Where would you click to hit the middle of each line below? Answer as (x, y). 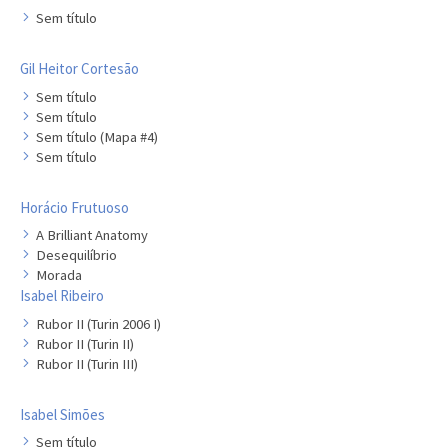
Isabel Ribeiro (62, 295)
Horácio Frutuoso (74, 207)
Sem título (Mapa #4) (97, 136)
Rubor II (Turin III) (87, 363)
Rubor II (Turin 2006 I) (98, 323)
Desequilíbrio (76, 255)
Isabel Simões (62, 414)
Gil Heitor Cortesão (79, 68)
